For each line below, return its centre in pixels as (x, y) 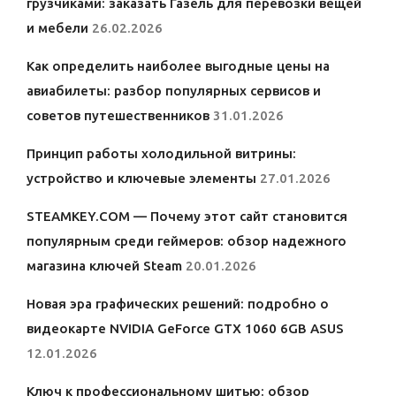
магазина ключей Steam (104, 266)
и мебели (57, 28)
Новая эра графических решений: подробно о (178, 304)
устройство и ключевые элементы (141, 179)
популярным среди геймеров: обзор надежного (187, 241)
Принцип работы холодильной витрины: (161, 154)
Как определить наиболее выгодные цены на (178, 66)
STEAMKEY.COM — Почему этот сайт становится (187, 217)
